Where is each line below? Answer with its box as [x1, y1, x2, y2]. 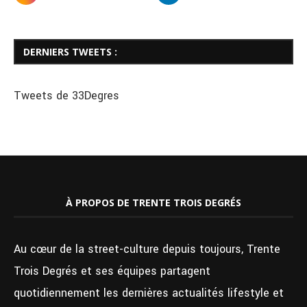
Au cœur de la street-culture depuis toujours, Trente [14, 241, 280, 258]
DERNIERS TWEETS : [23, 45, 117, 59]
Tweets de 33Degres [14, 88, 119, 104]
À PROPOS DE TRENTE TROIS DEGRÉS [66, 196, 241, 210]
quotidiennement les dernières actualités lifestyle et [14, 285, 284, 302]
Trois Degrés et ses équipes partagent [14, 263, 210, 280]
